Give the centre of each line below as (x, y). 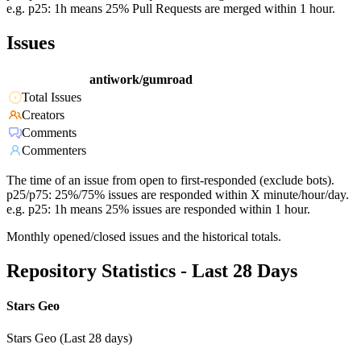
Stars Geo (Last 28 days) (69, 338)
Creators (43, 115)
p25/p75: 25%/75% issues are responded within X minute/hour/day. (178, 195)
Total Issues (52, 98)
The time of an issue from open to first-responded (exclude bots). (170, 180)
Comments (49, 133)
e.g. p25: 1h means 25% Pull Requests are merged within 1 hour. (171, 9)
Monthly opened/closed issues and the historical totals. (144, 237)
